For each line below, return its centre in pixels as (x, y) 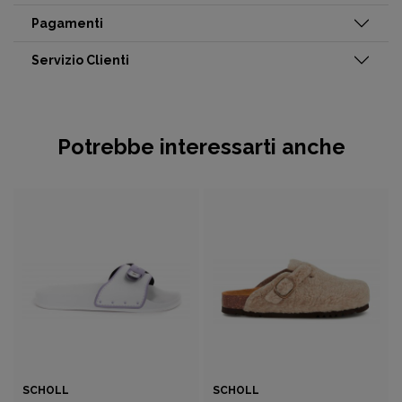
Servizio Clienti (80, 60)
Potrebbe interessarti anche (201, 147)
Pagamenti (67, 23)
